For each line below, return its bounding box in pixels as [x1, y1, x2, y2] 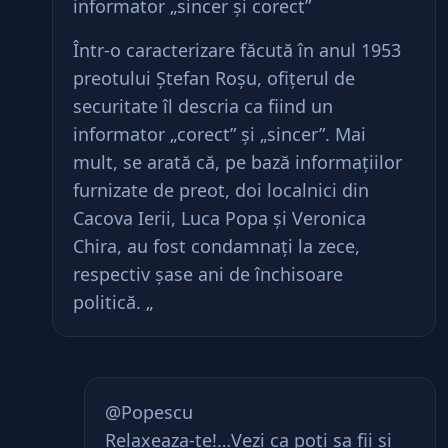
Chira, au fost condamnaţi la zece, [73, 234, 360, 258]
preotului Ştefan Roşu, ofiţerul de [73, 66, 355, 90]
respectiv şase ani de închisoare [73, 262, 343, 286]
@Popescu [105, 400, 193, 424]
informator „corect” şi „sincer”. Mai [73, 122, 366, 146]
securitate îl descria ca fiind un [73, 94, 333, 118]
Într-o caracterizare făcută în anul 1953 [73, 38, 401, 62]
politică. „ [73, 290, 153, 314]
